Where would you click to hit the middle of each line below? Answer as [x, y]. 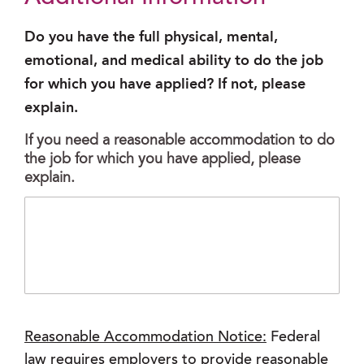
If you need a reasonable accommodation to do [180, 142]
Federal [293, 338]
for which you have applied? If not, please [165, 85]
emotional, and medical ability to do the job [174, 61]
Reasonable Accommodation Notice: [145, 338]
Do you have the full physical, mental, [151, 38]
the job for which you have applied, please [162, 160]
